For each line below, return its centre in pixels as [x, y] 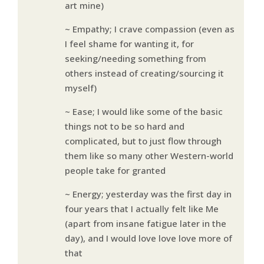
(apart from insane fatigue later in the [145, 223]
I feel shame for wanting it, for [129, 43]
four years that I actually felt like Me [141, 208]
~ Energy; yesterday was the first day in [148, 194]
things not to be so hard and [124, 126]
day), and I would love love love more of [148, 238]
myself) [80, 88]
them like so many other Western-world [149, 155]
